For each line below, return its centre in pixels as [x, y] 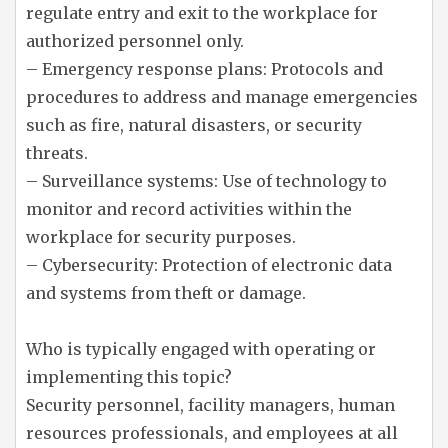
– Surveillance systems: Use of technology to [206, 181]
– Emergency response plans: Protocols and [204, 69]
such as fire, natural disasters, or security [194, 125]
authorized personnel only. [135, 41]
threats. [57, 153]
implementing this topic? [129, 377]
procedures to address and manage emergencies [222, 97]
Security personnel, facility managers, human [210, 405]
